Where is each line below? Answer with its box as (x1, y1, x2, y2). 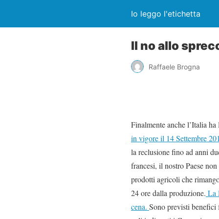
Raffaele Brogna (149, 62, 200, 71)
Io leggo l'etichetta (131, 9, 200, 19)
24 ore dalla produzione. (131, 188, 206, 198)
